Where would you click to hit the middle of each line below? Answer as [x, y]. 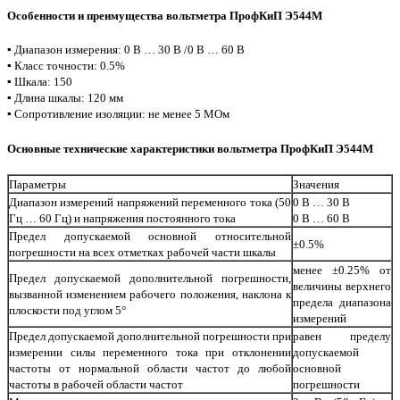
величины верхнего [342, 287]
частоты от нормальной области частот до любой [150, 369]
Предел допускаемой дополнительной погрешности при [150, 337]
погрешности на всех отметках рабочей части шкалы [142, 253]
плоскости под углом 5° [67, 311]
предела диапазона [342, 303]
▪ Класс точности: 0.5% [66, 65]
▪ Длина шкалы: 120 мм [65, 97]
